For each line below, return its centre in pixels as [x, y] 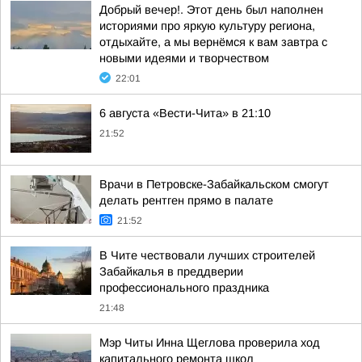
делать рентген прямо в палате [186, 200]
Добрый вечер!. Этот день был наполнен [211, 10]
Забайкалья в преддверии [171, 271]
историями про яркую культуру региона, [207, 26]
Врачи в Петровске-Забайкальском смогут [214, 184]
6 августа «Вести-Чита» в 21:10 [185, 113]
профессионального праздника [184, 288]
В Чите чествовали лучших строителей [207, 255]
